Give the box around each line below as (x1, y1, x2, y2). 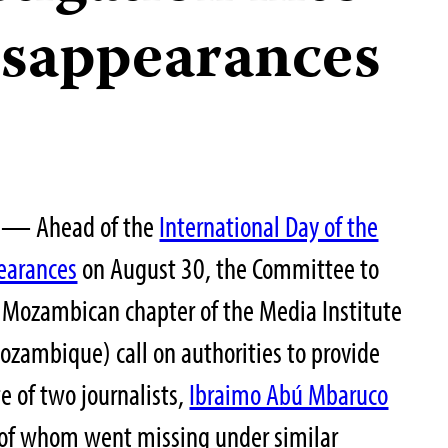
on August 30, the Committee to (77, 248, 380, 287)
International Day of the (159, 206, 379, 245)
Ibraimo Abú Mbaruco (189, 374, 389, 413)
